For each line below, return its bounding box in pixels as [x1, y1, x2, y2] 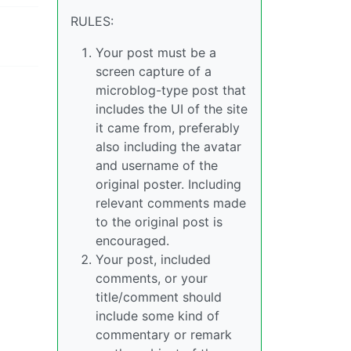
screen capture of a [96, 63, 212, 79]
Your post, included [96, 251, 211, 267]
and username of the [96, 157, 218, 173]
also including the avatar [96, 139, 241, 154]
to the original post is [96, 214, 223, 230]
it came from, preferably [96, 120, 240, 136]
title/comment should [96, 289, 222, 305]
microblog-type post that [96, 82, 246, 98]
